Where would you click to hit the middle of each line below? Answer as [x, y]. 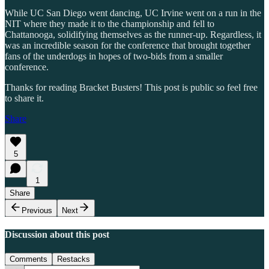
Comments [29, 259]
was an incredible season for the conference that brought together [128, 45]
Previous [37, 210]
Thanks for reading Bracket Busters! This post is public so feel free [131, 87]
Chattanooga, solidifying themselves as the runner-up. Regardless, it [133, 34]
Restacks [74, 259]
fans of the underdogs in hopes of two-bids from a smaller [114, 56]
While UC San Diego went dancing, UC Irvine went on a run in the [133, 13]
